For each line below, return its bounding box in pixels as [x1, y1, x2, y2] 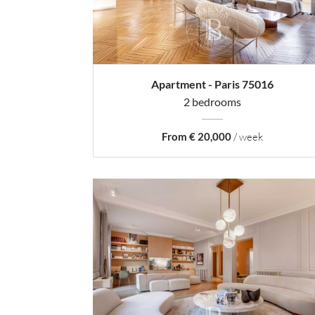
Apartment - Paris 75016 [151, 77, 274, 91]
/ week [231, 130, 263, 144]
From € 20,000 [162, 130, 231, 143]
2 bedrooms [184, 95, 241, 109]
